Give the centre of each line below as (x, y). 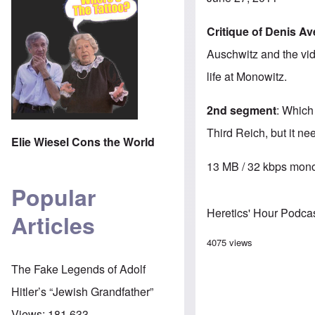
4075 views (230, 242)
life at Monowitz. (247, 76)
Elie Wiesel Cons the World (83, 141)
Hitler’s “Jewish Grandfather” (82, 291)
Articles (53, 225)
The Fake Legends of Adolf (78, 269)
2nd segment (242, 110)
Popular (53, 197)
